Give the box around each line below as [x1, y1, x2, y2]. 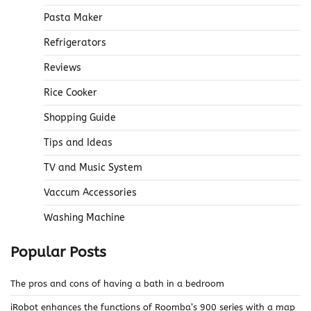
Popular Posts [10, 243, 106, 260]
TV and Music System [44, 161, 142, 174]
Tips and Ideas [44, 136, 112, 149]
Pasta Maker [44, 11, 103, 24]
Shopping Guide [44, 111, 116, 124]
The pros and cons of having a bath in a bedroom [10, 278, 224, 289]
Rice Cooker [44, 86, 97, 99]
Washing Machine [44, 211, 125, 224]
